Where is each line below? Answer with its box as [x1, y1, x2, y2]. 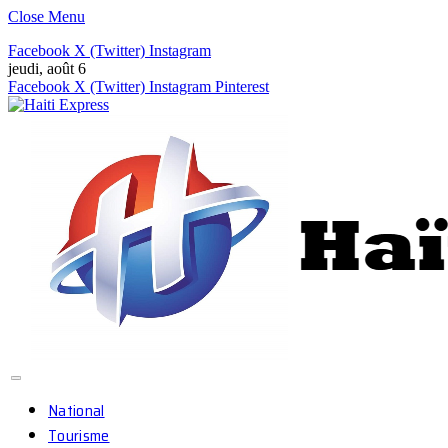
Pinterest [215, 78, 269, 95]
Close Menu [8, 8, 85, 25]
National [48, 398, 105, 423]
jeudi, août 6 [8, 60, 86, 77]
